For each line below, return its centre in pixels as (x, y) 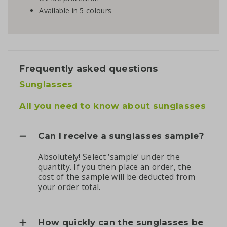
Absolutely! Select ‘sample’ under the (109, 157)
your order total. (69, 187)
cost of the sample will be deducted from (117, 177)
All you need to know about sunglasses (112, 106)
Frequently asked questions (89, 68)
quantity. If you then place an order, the (115, 167)
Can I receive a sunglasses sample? (121, 136)
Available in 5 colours (75, 10)
